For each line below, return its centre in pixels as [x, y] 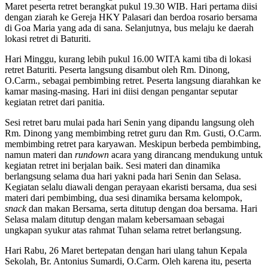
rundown [93, 155]
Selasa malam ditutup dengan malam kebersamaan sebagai [115, 220]
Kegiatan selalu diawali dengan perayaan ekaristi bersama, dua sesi [131, 187]
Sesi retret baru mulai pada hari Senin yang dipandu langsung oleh [130, 123]
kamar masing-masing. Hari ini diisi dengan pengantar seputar [121, 92]
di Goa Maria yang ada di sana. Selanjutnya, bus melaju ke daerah [129, 28]
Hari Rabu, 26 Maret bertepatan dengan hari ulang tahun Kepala [126, 251]
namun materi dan [40, 155]
